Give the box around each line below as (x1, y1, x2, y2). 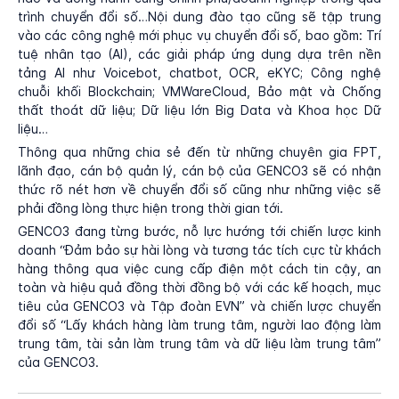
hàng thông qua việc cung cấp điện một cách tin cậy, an (18, 261, 381, 276)
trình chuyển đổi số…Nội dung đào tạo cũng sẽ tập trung (18, 9, 381, 24)
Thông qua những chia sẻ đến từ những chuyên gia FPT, (18, 144, 381, 159)
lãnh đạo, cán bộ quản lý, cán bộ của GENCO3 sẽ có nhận (18, 163, 381, 178)
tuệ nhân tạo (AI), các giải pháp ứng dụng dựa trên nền (18, 46, 381, 61)
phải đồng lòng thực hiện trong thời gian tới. (18, 200, 287, 216)
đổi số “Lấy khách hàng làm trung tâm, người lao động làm (18, 317, 381, 332)
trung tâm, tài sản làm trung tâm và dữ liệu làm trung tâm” (18, 336, 381, 351)
